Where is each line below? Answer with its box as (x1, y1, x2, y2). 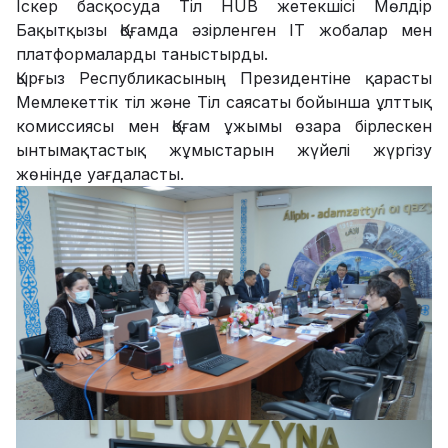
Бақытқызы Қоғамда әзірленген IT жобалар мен (16, 19, 432, 40)
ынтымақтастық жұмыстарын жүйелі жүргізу (16, 139, 432, 160)
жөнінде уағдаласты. (16, 163, 184, 184)
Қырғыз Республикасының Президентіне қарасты (16, 67, 432, 88)
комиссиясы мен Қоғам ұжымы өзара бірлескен (16, 115, 432, 136)
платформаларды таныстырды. (16, 43, 268, 64)
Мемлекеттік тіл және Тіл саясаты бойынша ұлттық (16, 91, 432, 112)
